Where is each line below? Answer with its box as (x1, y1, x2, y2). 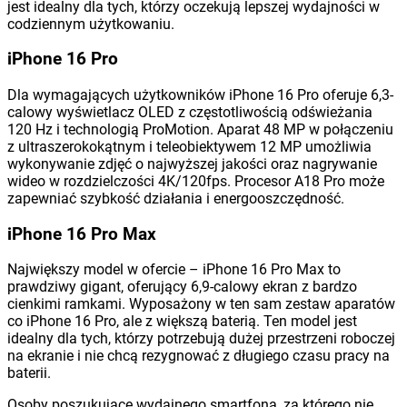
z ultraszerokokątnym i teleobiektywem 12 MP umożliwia (7, 137, 372, 155)
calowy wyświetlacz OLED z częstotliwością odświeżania (7, 103, 372, 121)
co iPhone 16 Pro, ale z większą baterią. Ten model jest (7, 313, 357, 331)
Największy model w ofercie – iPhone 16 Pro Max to (7, 261, 341, 279)
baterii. (7, 364, 51, 382)
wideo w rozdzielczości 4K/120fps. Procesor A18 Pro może (7, 172, 384, 190)
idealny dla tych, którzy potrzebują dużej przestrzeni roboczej (7, 330, 395, 348)
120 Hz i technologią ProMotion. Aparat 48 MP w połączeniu (7, 120, 393, 138)
